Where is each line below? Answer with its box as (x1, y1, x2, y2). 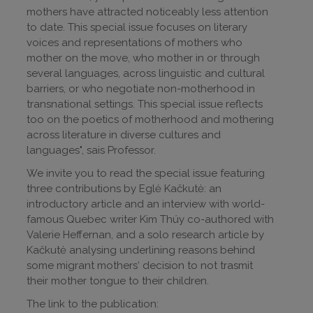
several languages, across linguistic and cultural (27, 67, 265, 80)
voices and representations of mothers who (27, 36, 242, 50)
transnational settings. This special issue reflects (27, 98, 263, 111)
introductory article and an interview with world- (27, 198, 265, 211)
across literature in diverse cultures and (27, 129, 221, 142)
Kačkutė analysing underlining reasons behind (27, 244, 255, 257)
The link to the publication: (27, 298, 161, 311)
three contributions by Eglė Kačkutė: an (27, 182, 221, 196)
